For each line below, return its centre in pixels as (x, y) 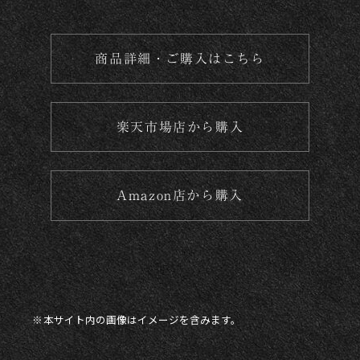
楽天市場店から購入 (180, 127)
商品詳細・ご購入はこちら (180, 59)
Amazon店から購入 (180, 196)
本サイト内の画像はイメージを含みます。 (143, 320)
